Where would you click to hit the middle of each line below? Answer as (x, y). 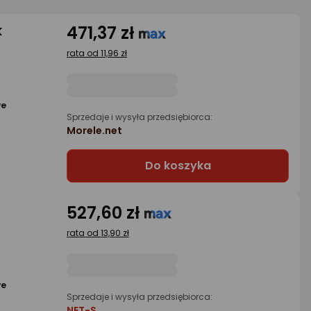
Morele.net (94, 131)
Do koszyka (178, 166)
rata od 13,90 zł (98, 233)
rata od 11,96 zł (97, 53)
